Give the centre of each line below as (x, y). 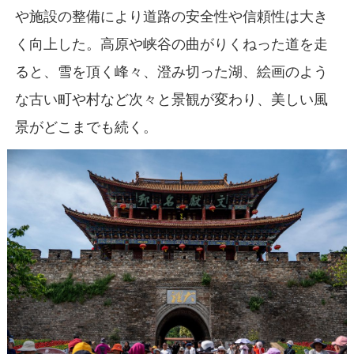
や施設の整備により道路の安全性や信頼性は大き (171, 16)
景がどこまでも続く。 (86, 127)
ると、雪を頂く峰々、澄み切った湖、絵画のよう (171, 72)
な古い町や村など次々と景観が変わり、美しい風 (171, 99)
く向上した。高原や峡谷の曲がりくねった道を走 (171, 44)
